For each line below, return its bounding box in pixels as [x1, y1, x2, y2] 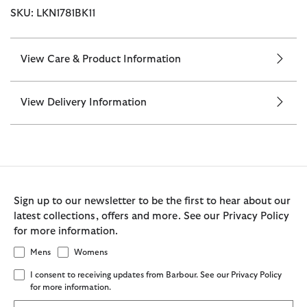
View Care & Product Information [21, 54, 181, 65]
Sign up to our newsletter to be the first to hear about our [14, 196, 291, 207]
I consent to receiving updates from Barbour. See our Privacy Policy [30, 270, 282, 279]
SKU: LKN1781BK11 [10, 8, 95, 19]
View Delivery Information [21, 97, 147, 108]
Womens [74, 248, 108, 257]
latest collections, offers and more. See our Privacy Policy [14, 211, 289, 222]
